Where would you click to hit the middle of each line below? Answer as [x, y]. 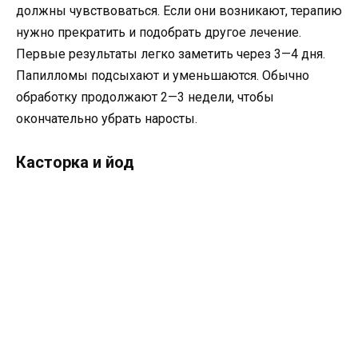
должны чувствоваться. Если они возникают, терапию [179, 11]
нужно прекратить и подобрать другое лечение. [159, 33]
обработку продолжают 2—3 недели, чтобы [145, 97]
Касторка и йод [75, 162]
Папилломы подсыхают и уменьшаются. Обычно [163, 76]
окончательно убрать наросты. [107, 119]
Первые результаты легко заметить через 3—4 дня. [171, 54]
